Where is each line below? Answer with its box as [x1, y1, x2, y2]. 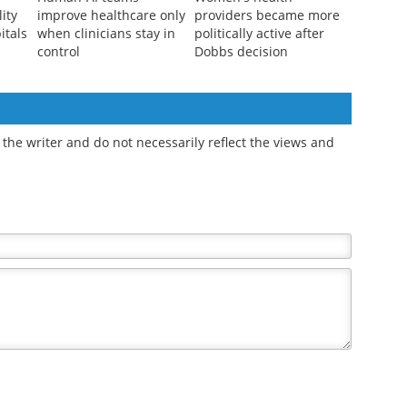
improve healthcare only [36, 6, 185, 25]
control [36, 43, 80, 61]
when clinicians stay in [36, 25, 175, 43]
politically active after [194, 25, 324, 43]
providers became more [194, 6, 340, 25]
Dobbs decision [194, 43, 288, 61]
